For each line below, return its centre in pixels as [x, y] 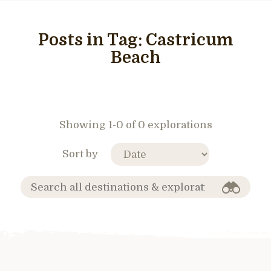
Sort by [80, 154]
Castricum [189, 40]
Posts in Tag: [92, 40]
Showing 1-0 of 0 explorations [135, 125]
